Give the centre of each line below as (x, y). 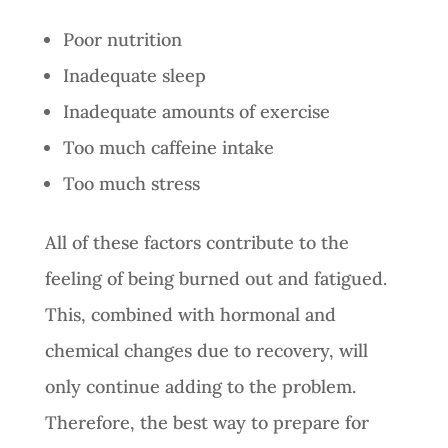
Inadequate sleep (134, 75)
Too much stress (133, 183)
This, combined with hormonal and (190, 314)
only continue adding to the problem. (200, 386)
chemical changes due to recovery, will (206, 350)
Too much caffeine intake (168, 147)
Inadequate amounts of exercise (196, 111)
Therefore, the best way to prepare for (206, 422)
